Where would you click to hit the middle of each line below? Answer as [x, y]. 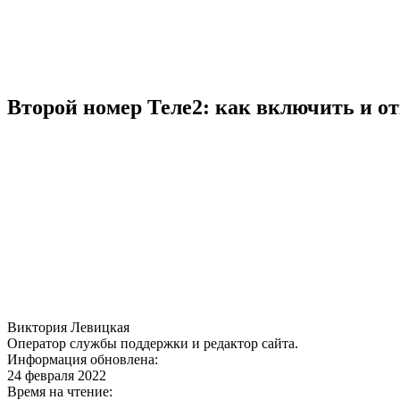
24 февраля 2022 [57, 375]
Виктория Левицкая [68, 327]
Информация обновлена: [83, 359]
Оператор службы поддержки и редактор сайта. [153, 343]
